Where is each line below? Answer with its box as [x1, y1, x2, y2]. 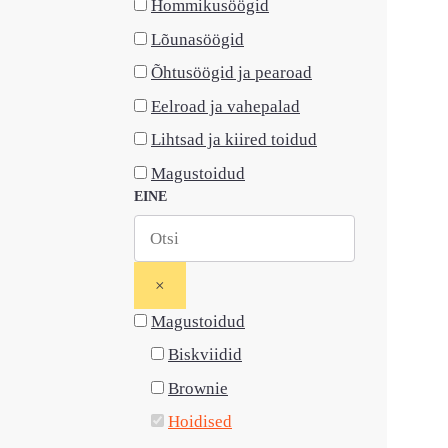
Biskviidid [168, 345, 242, 364]
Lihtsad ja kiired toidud [151, 130, 317, 149]
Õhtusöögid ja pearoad [151, 63, 312, 82]
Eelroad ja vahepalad [151, 96, 300, 116]
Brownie [168, 378, 228, 398]
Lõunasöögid [151, 29, 244, 49]
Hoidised [168, 412, 232, 431]
